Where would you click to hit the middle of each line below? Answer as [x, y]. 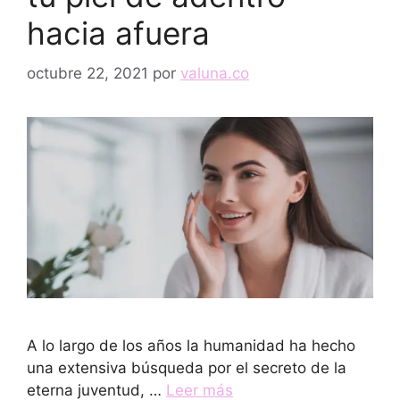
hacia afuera [118, 33]
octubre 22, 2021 [87, 73]
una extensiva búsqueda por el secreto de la [187, 368]
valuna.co [215, 73]
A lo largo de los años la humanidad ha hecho [191, 346]
